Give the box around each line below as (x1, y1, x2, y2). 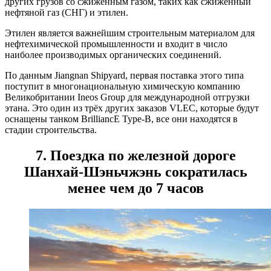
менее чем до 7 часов (67, 180, 204, 196)
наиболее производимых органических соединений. (5, 49, 221, 60)
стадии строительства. (5, 124, 97, 135)
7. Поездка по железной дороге (35, 147, 236, 163)
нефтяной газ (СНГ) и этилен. (5, 7, 128, 18)
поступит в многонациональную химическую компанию (5, 80, 240, 91)
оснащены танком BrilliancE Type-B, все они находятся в (5, 113, 238, 124)
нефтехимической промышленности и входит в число (5, 38, 227, 49)
